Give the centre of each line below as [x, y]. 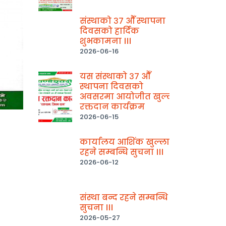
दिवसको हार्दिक [109, 31]
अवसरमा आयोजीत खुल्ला [128, 96]
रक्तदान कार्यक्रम [112, 106]
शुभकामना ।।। [105, 41]
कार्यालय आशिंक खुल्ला [124, 142]
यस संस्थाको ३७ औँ [115, 76]
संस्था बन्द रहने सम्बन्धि [124, 197]
